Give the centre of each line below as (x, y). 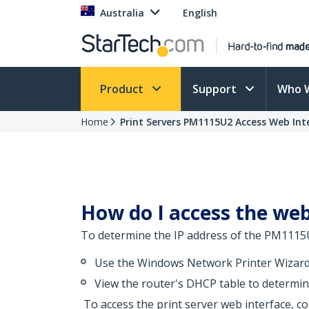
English (200, 13)
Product (123, 89)
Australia (122, 13)
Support (216, 89)
